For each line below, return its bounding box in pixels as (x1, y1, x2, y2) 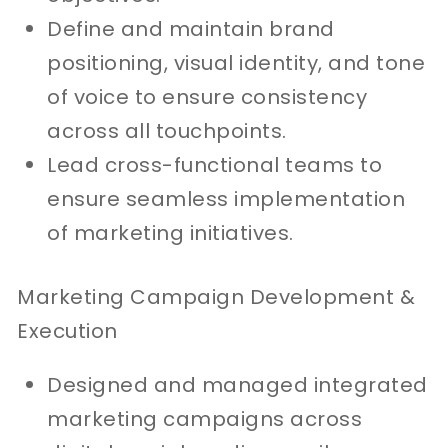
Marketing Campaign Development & (17, 282, 416, 311)
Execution (17, 316, 118, 345)
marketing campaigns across (47, 404, 363, 433)
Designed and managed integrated (47, 370, 428, 399)
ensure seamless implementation (47, 184, 406, 213)
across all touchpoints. (47, 116, 287, 145)
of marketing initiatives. (47, 218, 294, 247)
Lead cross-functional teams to (47, 150, 383, 179)
